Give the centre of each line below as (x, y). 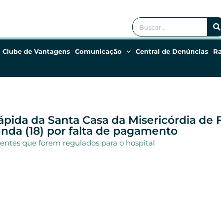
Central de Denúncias (172, 51)
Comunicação (98, 51)
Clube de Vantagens (36, 51)
